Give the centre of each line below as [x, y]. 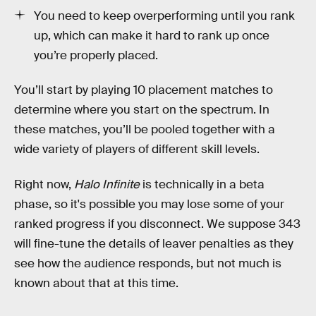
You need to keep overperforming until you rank [164, 16]
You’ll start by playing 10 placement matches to [144, 90]
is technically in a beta [202, 184]
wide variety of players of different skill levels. [137, 150]
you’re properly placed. [96, 55]
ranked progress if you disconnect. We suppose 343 [157, 224]
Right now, [44, 184]
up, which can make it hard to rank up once [152, 35]
